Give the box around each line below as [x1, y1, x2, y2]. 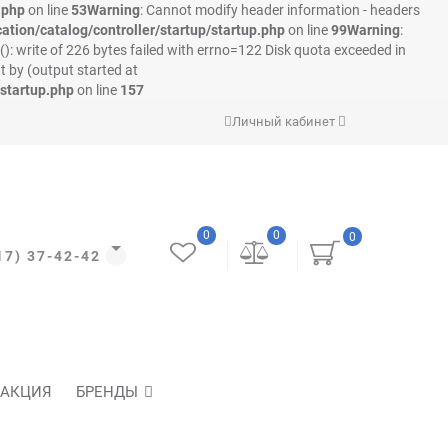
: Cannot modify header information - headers [140, 2, 420, 18]
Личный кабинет [232, 114, 338, 129]
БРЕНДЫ [76, 383, 138, 401]
